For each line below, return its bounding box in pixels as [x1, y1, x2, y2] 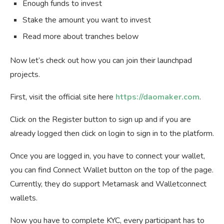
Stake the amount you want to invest [22, 14, 151, 25]
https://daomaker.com [115, 91, 199, 102]
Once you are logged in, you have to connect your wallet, [10, 150, 205, 161]
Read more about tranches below [22, 30, 138, 42]
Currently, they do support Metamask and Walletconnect [10, 178, 206, 189]
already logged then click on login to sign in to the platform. [10, 127, 214, 139]
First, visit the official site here [10, 91, 115, 102]
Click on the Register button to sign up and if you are [10, 113, 191, 125]
